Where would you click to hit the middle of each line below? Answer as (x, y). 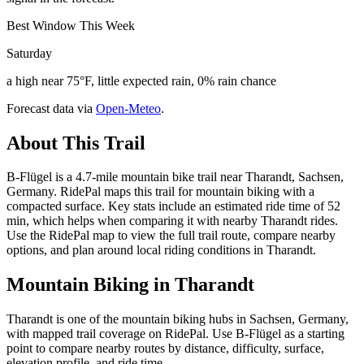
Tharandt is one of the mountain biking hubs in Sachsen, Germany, (178, 319)
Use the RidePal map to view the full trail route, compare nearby (171, 236)
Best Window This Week (71, 25)
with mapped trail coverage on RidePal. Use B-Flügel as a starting (175, 334)
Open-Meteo (128, 108)
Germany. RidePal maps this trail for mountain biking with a (160, 192)
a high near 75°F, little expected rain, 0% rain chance (141, 80)
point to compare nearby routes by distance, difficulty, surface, (165, 349)
